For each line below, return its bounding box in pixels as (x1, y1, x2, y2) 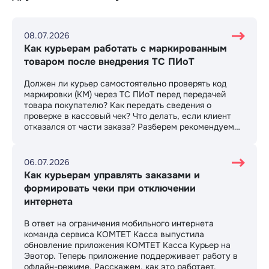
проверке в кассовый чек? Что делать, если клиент (24, 110, 231, 122)
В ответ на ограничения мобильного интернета (24, 218, 214, 229)
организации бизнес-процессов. (24, 143, 155, 154)
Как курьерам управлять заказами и (24, 169, 200, 182)
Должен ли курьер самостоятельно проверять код (24, 78, 226, 89)
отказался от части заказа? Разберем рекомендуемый (24, 121, 245, 133)
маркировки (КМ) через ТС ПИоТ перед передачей (24, 89, 226, 100)
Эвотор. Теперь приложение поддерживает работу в (24, 250, 238, 262)
